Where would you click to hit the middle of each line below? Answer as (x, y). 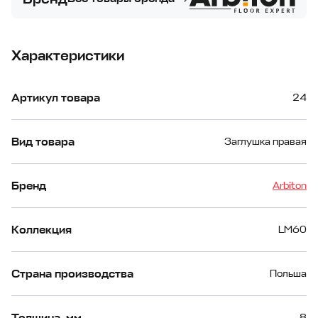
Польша (288, 274)
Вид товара (43, 142)
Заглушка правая (265, 142)
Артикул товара (56, 98)
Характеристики (68, 56)
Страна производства (72, 274)
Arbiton (290, 186)
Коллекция (42, 230)
